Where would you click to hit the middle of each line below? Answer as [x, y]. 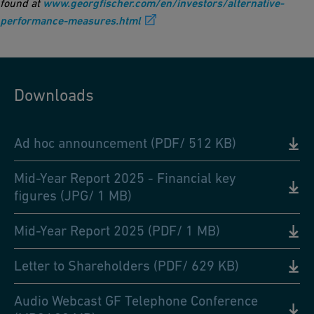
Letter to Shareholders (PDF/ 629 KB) [127, 266]
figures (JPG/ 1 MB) [73, 196]
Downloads [54, 95]
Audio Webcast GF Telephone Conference [136, 301]
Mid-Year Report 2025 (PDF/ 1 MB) [117, 231]
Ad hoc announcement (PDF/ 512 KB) [125, 143]
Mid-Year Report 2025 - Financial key [125, 178]
